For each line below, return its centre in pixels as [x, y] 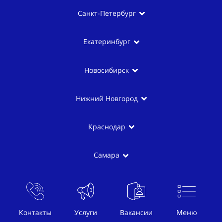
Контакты [35, 212]
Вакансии [136, 212]
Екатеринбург [107, 42]
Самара [107, 155]
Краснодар [107, 127]
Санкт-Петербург [107, 13]
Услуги [86, 212]
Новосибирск [107, 70]
